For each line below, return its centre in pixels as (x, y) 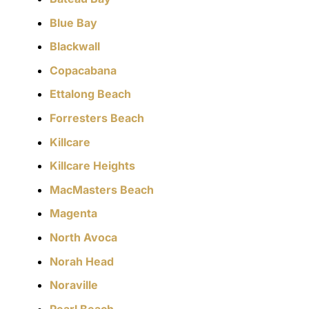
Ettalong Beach (90, 94)
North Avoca (83, 238)
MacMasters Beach (102, 189)
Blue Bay (73, 22)
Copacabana (83, 70)
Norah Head (82, 261)
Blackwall (75, 47)
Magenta (73, 213)
